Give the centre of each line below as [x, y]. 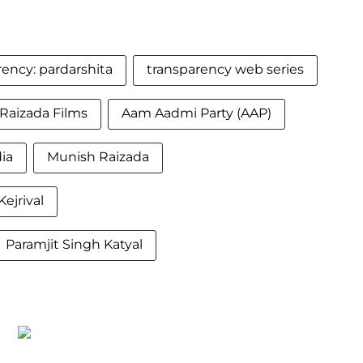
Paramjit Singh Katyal [74, 244]
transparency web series [225, 69]
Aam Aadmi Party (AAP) [196, 113]
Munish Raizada [98, 157]
